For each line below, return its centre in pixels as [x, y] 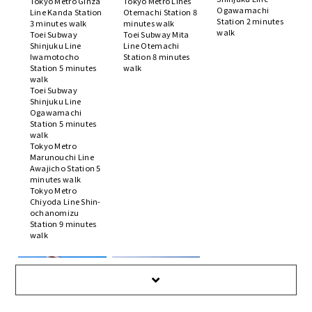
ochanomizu [54, 212]
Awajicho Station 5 [65, 167]
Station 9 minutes [63, 223]
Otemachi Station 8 [160, 11]
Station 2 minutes [250, 21]
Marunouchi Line [62, 156]
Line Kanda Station [66, 11]
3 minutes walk [58, 23]
